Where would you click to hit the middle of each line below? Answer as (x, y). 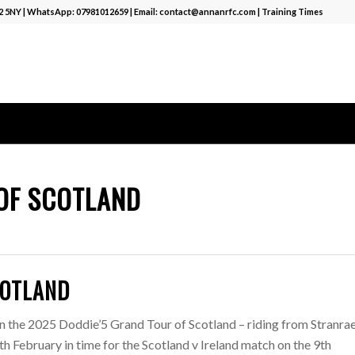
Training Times (292, 11)
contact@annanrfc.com (207, 11)
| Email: (143, 11)
